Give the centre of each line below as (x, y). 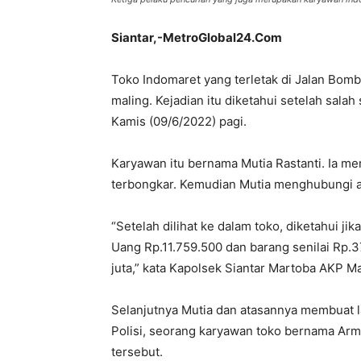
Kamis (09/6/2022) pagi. (179, 121)
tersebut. (137, 352)
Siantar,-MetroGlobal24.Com (197, 37)
